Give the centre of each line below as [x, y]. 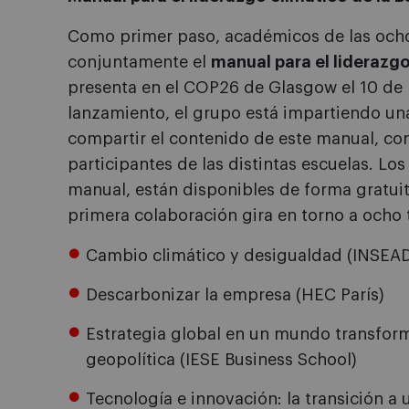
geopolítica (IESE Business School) [221, 360]
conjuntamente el [139, 63]
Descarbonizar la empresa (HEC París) [235, 295]
